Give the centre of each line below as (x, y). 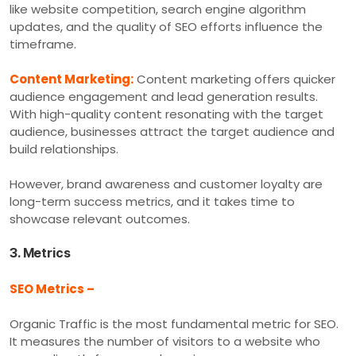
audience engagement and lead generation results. (164, 96)
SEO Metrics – (52, 288)
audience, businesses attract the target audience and (172, 131)
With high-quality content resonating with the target (166, 114)
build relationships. (64, 149)
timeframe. (43, 44)
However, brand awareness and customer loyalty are (166, 184)
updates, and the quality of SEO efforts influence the (166, 26)
